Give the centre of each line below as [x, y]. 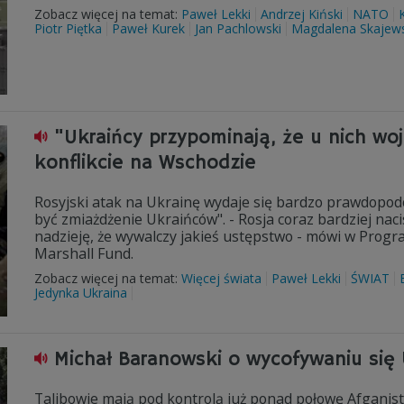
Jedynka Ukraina [81, 293]
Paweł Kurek [148, 28]
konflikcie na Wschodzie [145, 163]
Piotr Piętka [68, 28]
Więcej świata [221, 278]
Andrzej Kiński [302, 14]
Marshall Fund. [84, 253]
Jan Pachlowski [238, 28]
